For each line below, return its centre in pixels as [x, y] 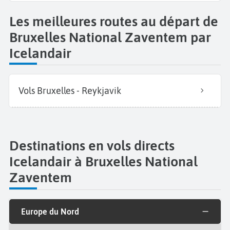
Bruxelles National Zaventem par [110, 37]
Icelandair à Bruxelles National [103, 162]
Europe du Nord [50, 211]
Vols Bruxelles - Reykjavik [70, 90]
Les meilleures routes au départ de [114, 21]
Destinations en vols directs [92, 146]
